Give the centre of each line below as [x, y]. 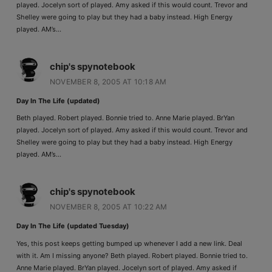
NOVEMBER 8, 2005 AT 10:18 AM [108, 81]
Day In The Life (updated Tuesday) [73, 226]
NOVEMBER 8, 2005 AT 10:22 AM [108, 206]
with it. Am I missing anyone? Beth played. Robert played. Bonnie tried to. [132, 255]
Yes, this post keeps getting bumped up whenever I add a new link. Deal [129, 243]
